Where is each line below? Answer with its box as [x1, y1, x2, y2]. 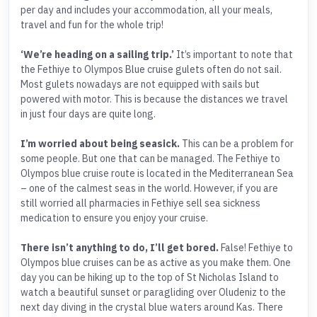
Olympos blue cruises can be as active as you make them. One [21, 256, 291, 270]
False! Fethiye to [219, 241, 293, 255]
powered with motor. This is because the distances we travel [21, 93, 288, 106]
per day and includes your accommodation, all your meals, [21, 4, 272, 17]
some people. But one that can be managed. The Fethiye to [21, 152, 280, 166]
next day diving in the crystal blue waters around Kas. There [21, 301, 283, 314]
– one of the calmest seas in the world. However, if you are [21, 182, 278, 195]
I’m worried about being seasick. [21, 137, 180, 151]
